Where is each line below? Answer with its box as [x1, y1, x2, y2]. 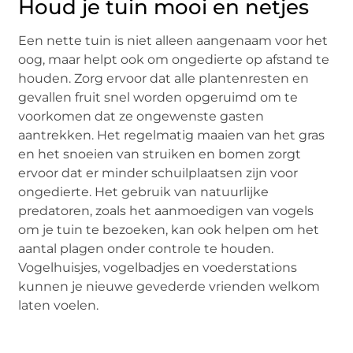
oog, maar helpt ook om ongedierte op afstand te [18, 52, 330, 68]
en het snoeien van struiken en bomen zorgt [18, 147, 302, 162]
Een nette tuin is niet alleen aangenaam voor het [18, 33, 329, 49]
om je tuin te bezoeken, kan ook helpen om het [18, 222, 320, 238]
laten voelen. [18, 298, 99, 314]
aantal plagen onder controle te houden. [18, 241, 274, 257]
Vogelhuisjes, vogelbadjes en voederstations [18, 260, 298, 276]
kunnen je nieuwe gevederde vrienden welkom [18, 279, 321, 295]
